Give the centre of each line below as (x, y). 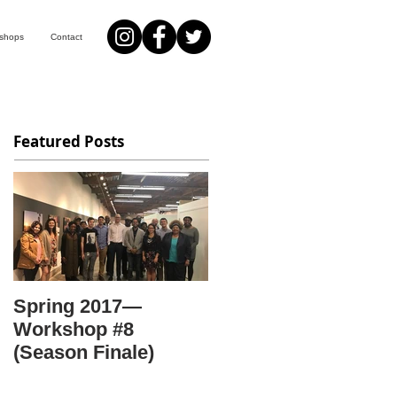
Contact (66, 37)
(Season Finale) (84, 352)
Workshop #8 (74, 329)
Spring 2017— (78, 306)
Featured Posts (69, 141)
